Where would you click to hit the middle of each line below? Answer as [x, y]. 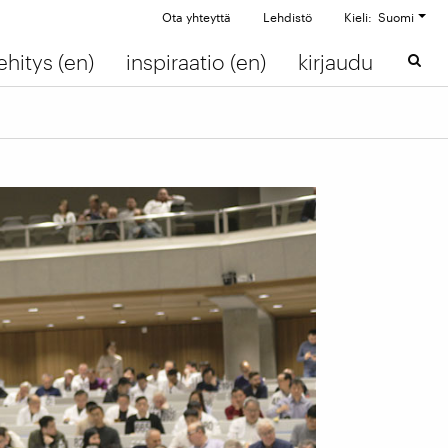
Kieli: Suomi [378, 17]
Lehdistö [287, 17]
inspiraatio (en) [195, 62]
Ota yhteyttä [196, 17]
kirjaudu [335, 62]
